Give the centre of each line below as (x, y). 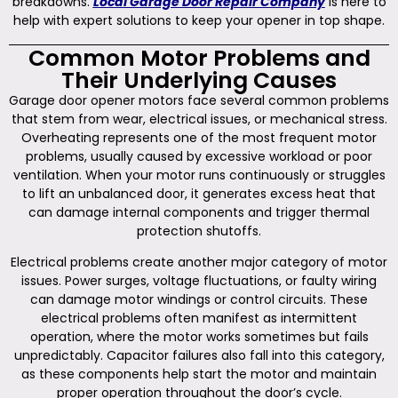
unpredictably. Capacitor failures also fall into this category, (199, 356)
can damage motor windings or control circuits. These (199, 300)
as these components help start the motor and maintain (199, 374)
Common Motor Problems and (199, 59)
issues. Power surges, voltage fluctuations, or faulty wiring (199, 281)
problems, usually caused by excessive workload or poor (199, 157)
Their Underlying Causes (199, 81)
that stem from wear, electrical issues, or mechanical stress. (199, 119)
